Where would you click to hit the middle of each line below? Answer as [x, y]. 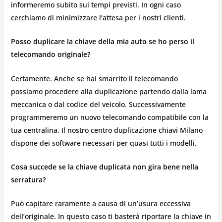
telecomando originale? [50, 55]
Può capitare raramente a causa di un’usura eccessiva [101, 204]
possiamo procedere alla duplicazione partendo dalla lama [109, 91]
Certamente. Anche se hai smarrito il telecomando [94, 78]
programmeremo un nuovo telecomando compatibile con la [110, 117]
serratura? [28, 179]
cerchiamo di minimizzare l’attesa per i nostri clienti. [98, 17]
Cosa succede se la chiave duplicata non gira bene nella [104, 166]
